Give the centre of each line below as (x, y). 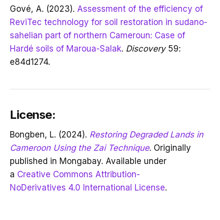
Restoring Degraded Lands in (146, 134)
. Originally (170, 148)
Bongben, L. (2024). (48, 134)
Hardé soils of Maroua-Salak (66, 49)
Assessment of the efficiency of (140, 9)
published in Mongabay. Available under (88, 161)
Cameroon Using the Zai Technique (80, 148)
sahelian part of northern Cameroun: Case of (97, 36)
